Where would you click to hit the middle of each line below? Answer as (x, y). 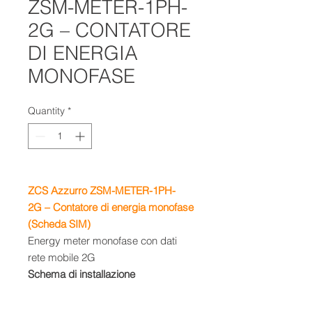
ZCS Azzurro (59, 190)
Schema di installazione (84, 274)
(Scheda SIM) (59, 224)
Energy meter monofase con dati (102, 241)
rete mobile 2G (62, 257)
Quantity (46, 111)
